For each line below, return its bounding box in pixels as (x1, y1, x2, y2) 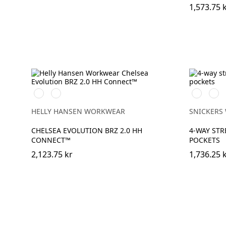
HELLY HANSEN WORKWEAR (31, 106, 125, 116)
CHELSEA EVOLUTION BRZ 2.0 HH (31, 125, 142, 135)
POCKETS (189, 135, 220, 145)
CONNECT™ (31, 135, 71, 145)
